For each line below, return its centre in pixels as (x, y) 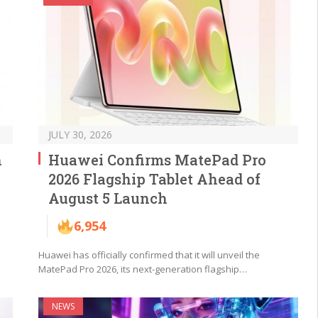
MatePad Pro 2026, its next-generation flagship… (143, 269)
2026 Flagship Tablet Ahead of (154, 179)
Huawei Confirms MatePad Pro (157, 160)
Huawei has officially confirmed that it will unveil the (149, 255)
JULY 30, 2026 (80, 135)
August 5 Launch (108, 198)
